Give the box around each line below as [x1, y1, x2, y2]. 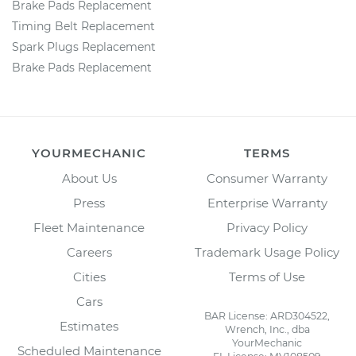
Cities [72, 269, 106, 284]
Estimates [60, 319, 118, 334]
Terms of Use [229, 269, 305, 284]
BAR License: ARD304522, [204, 310, 330, 322]
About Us [61, 171, 117, 186]
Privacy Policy [226, 220, 308, 235]
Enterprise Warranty [207, 195, 327, 211]
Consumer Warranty [207, 171, 327, 186]
